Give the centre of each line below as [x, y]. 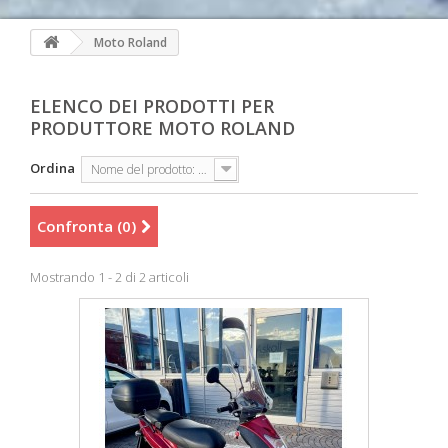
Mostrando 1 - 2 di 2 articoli [109, 277]
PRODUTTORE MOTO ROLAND [162, 128]
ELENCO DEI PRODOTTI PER [152, 106]
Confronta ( [79, 226]
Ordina [52, 168]
